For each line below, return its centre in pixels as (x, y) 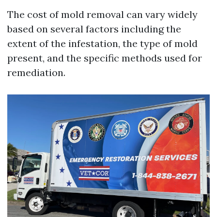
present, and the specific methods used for (105, 58)
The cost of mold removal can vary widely (102, 14)
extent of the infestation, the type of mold (102, 43)
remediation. (36, 72)
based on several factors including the (94, 29)
